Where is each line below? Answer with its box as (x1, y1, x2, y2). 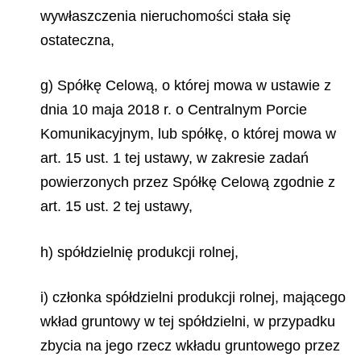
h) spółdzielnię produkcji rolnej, (40, 243, 239, 260)
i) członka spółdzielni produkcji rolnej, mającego (40, 289, 346, 305)
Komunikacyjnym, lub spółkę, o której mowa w (40, 126, 336, 142)
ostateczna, (40, 31, 114, 48)
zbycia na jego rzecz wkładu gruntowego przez (40, 338, 340, 354)
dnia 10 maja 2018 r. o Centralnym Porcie (40, 102, 307, 118)
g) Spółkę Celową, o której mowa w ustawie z (40, 77, 331, 93)
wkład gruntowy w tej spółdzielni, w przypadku (40, 313, 335, 330)
